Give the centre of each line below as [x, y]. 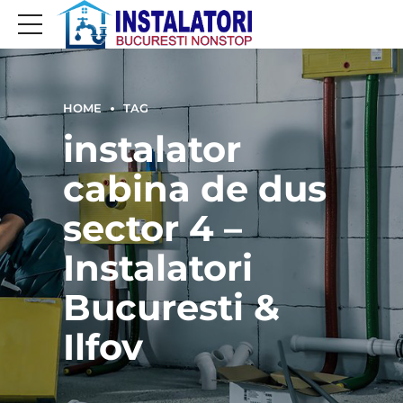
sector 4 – [152, 228]
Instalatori [158, 267]
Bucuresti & [171, 307]
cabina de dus [195, 188]
